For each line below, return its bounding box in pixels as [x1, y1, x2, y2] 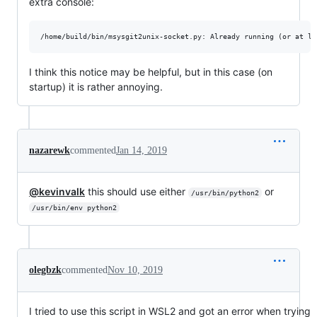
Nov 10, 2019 [108, 264, 163, 275]
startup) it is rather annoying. [29, 80, 163, 93]
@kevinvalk [29, 185, 85, 197]
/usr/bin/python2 [190, 188, 259, 197]
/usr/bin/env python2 [31, 203, 117, 212]
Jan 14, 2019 [116, 144, 167, 156]
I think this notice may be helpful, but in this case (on [29, 65, 272, 78]
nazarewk [29, 144, 70, 156]
